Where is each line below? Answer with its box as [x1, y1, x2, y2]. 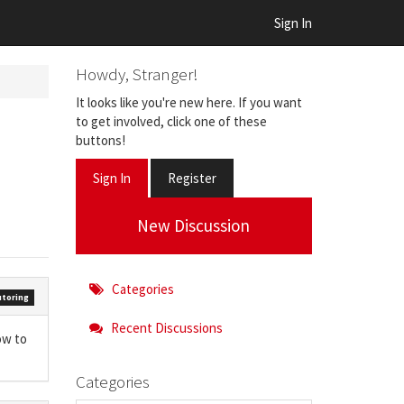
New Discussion [137, 215, 251, 236]
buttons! [75, 131, 125, 149]
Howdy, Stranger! [75, 63, 198, 85]
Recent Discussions [107, 319, 223, 336]
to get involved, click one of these [75, 112, 267, 130]
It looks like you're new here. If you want [75, 93, 302, 111]
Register [167, 170, 216, 187]
